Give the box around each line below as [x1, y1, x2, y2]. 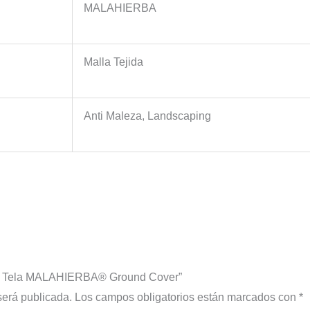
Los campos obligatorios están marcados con [74, 291, 299, 304]
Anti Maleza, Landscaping [83, 109, 211, 122]
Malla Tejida [83, 55, 143, 68]
